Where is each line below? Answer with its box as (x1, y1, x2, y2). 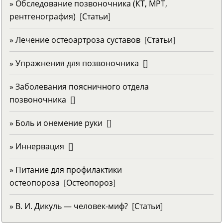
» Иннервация (9, 140, 64, 152)
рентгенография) (9, 10, 76, 22)
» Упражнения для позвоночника (9, 57, 139, 69)
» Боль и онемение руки (9, 117, 103, 128)
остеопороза (9, 177, 60, 188)
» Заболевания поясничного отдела (9, 81, 149, 92)
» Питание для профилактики (9, 164, 122, 175)
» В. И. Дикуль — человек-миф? (9, 200, 128, 212)
